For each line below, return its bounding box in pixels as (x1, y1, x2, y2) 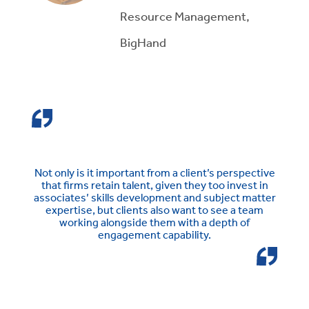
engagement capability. (98, 228, 211, 242)
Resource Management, (120, 8, 250, 23)
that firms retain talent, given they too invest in (41, 178, 268, 192)
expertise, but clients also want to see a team (46, 203, 263, 217)
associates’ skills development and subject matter (33, 190, 276, 205)
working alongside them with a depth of (59, 215, 250, 230)
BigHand (120, 34, 167, 50)
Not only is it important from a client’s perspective (34, 166, 275, 180)
